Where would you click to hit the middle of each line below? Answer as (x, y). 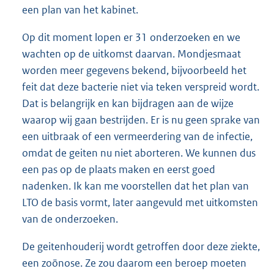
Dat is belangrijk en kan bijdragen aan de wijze (128, 104)
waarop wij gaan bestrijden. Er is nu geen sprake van (141, 120)
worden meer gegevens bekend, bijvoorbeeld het (134, 71)
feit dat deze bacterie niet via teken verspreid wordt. (141, 87)
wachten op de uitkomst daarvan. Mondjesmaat (131, 54)
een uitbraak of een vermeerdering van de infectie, (137, 137)
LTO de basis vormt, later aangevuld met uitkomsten (140, 203)
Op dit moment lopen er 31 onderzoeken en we (131, 38)
